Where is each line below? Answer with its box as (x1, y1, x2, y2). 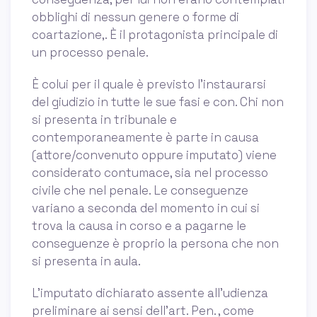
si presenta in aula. (32, 253, 141, 269)
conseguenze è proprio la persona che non (32, 235, 279, 251)
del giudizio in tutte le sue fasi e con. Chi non (32, 93, 284, 110)
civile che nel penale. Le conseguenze (32, 182, 248, 198)
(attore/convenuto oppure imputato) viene (32, 146, 277, 163)
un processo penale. (32, 44, 149, 60)
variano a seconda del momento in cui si (32, 200, 260, 216)
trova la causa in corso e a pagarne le (32, 217, 246, 234)
